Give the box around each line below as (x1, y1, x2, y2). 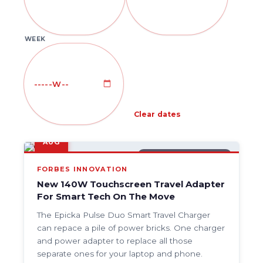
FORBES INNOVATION (36, 165, 128, 173)
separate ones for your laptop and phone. (36, 249, 203, 258)
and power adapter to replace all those (36, 236, 193, 245)
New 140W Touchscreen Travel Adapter (36, 178, 225, 190)
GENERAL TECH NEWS (143, 151, 227, 160)
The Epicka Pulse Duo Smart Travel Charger (36, 210, 210, 220)
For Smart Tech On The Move (36, 191, 175, 202)
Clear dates (134, 110, 181, 119)
